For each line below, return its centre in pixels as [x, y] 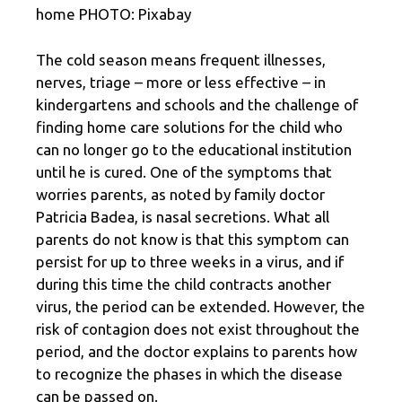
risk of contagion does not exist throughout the [198, 328]
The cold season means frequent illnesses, [181, 59]
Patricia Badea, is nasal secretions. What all [183, 216]
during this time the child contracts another [184, 284]
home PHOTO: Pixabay [114, 14]
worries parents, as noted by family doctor [180, 194]
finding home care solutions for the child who [189, 127]
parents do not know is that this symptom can [192, 239]
